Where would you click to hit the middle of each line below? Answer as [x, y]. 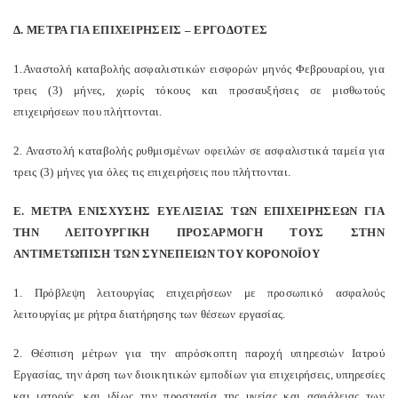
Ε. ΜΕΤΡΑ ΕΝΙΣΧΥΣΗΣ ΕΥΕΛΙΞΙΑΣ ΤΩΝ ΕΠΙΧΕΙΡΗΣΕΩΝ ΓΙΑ [199, 211]
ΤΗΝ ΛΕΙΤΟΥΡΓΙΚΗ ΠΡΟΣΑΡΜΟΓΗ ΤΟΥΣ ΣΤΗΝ [199, 232]
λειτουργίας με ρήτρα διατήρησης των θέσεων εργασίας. [150, 314]
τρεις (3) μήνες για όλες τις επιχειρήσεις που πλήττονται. [152, 172]
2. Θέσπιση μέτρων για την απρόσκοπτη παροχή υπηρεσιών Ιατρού [199, 353]
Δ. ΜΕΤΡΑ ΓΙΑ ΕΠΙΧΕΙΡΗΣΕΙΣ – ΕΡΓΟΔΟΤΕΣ [141, 30]
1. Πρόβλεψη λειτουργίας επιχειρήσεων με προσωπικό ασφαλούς [199, 293]
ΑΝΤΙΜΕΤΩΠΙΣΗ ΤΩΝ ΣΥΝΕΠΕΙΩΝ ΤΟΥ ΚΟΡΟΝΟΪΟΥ [167, 254]
